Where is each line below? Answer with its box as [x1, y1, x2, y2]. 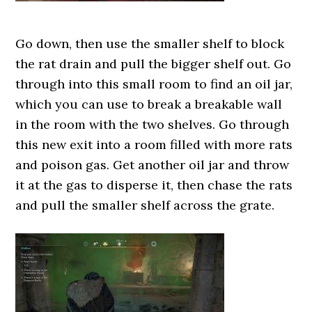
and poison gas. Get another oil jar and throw [15, 157, 290, 173]
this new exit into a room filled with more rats [15, 136, 293, 153]
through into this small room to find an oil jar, [15, 76, 293, 92]
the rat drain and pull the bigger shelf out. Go [15, 56, 292, 72]
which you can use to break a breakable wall [15, 96, 283, 112]
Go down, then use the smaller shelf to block [15, 36, 285, 52]
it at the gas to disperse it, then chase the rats [15, 177, 293, 193]
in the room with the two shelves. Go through [15, 116, 290, 132]
